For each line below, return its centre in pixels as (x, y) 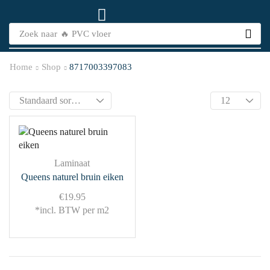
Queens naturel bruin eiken (72, 177)
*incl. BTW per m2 (72, 210)
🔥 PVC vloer (85, 33)
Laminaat (72, 163)
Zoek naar (38, 33)
